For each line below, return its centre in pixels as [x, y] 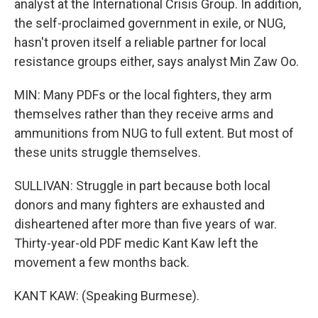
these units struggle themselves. [108, 152]
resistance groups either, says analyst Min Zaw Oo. [157, 61]
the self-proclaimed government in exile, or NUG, [150, 23]
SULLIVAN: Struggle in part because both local [142, 186]
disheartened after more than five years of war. [146, 224]
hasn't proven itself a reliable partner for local [140, 42]
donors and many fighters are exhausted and [139, 205]
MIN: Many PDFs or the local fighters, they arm [143, 95]
